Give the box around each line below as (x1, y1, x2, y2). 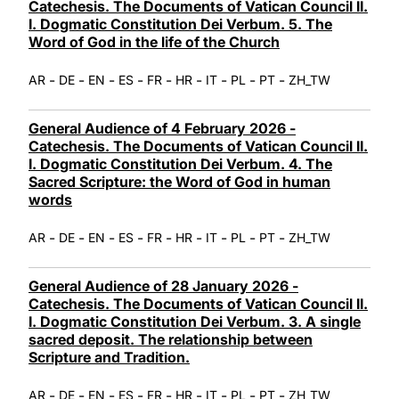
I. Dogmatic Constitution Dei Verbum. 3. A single (28, 312, 361, 330)
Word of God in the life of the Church (28, 32, 280, 51)
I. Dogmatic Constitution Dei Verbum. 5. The (28, 14, 332, 33)
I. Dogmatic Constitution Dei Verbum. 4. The (28, 154, 332, 173)
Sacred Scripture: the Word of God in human (28, 172, 330, 191)
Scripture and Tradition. (28, 347, 190, 366)
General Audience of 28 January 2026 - (28, 276, 298, 295)
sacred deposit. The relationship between (28, 330, 313, 348)
